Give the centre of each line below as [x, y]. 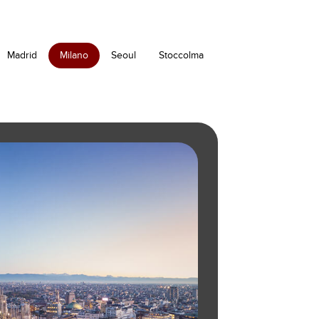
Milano [74, 55]
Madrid [22, 55]
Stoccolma [181, 55]
